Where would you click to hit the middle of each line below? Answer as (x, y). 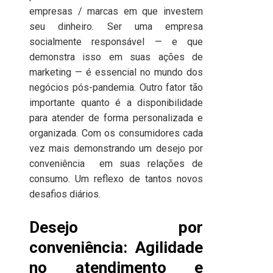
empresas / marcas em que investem (116, 11)
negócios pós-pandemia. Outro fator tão (116, 87)
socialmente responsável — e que (116, 42)
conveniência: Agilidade (116, 247)
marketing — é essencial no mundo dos (116, 72)
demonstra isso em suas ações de (116, 57)
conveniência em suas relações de (116, 164)
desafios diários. (65, 194)
